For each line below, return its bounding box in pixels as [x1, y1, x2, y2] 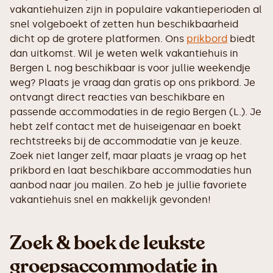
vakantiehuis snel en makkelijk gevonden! [10, 193, 211, 205]
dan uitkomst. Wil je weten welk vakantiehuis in [10, 47, 238, 59]
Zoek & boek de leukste [10, 229, 205, 257]
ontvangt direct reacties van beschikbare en [10, 91, 225, 103]
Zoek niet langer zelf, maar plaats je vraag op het [10, 149, 247, 161]
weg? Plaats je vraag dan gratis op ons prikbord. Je [10, 76, 255, 88]
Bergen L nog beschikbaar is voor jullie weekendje [10, 62, 250, 74]
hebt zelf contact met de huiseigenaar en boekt [10, 120, 241, 132]
